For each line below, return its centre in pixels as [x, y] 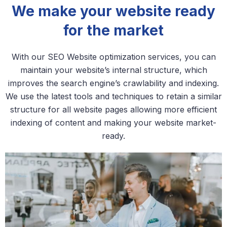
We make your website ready [113, 11]
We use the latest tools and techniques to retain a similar [113, 97]
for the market [113, 31]
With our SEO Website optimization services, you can [113, 57]
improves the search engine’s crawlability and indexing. [113, 83]
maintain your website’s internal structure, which [113, 70]
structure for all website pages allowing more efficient [113, 110]
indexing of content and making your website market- [113, 123]
